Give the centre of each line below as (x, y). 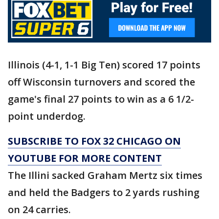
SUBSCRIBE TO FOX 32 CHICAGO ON (94, 141)
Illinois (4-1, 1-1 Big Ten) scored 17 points (104, 65)
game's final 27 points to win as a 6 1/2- (101, 99)
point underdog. (48, 116)
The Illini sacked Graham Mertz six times (105, 175)
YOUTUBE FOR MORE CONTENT (85, 158)
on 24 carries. (41, 209)
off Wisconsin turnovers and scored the (101, 82)
